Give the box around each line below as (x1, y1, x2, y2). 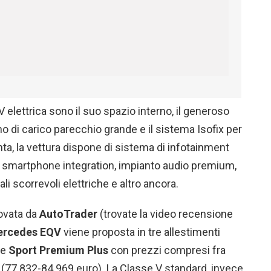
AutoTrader (39, 207, 97, 221)
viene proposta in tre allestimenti (61, 226, 220, 239)
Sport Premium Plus (8, 244, 108, 257)
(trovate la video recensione (97, 207, 233, 221)
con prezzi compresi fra (108, 244, 226, 257)
